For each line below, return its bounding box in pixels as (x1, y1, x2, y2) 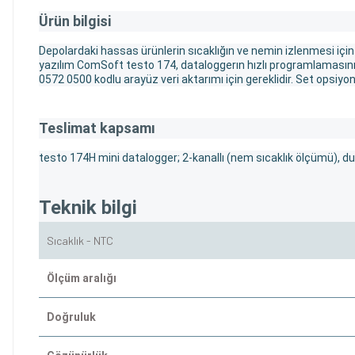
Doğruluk (47, 310, 96, 323)
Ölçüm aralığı (47, 271, 116, 284)
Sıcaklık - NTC (47, 233, 113, 247)
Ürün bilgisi (39, 12, 111, 29)
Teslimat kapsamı (39, 119, 155, 136)
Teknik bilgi (39, 196, 137, 219)
